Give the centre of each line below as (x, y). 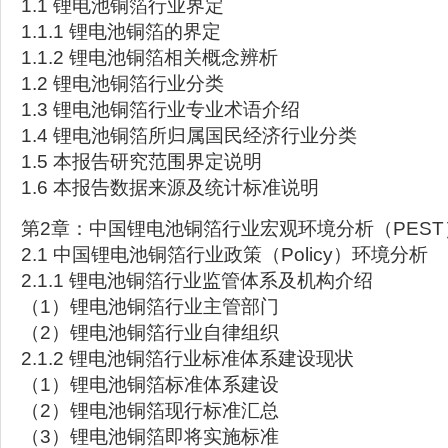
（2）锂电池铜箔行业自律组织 (150, 332)
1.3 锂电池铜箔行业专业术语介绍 (160, 109)
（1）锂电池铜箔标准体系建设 (150, 384)
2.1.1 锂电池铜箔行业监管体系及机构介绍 (197, 280)
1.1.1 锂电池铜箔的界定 (121, 31)
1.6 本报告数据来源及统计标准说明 (170, 187)
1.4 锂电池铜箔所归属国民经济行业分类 (189, 135)
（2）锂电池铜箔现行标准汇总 (150, 410)
